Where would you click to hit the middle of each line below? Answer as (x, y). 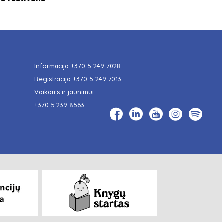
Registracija (53, 79)
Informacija (52, 66)
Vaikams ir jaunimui (65, 91)
